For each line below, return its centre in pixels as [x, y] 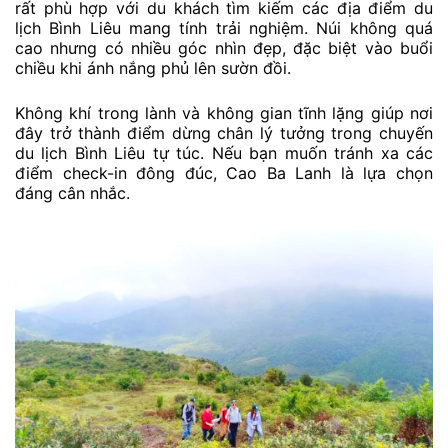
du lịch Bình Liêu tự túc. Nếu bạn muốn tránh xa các [224, 153]
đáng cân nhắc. [72, 193]
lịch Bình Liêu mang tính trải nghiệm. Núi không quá [224, 27]
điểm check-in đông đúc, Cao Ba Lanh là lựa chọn [224, 173]
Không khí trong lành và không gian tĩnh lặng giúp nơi [224, 113]
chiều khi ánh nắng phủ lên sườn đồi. [153, 67]
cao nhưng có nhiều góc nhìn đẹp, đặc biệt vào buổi [224, 47]
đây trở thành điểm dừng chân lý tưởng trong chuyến [224, 133]
